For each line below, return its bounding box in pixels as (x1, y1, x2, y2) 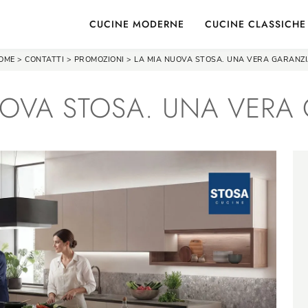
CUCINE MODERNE (89, 17, 184, 31)
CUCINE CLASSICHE (205, 17, 306, 31)
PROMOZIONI (74, 54, 124, 65)
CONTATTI (25, 54, 65, 65)
